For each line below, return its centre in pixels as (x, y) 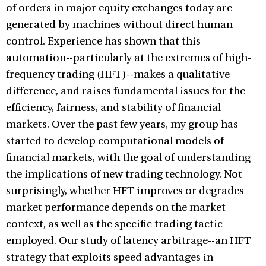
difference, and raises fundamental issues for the (126, 91)
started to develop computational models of (115, 141)
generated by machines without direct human (119, 25)
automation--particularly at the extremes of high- (129, 58)
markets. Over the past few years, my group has (122, 124)
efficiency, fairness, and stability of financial (113, 108)
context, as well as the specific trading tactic (114, 224)
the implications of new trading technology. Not (124, 174)
